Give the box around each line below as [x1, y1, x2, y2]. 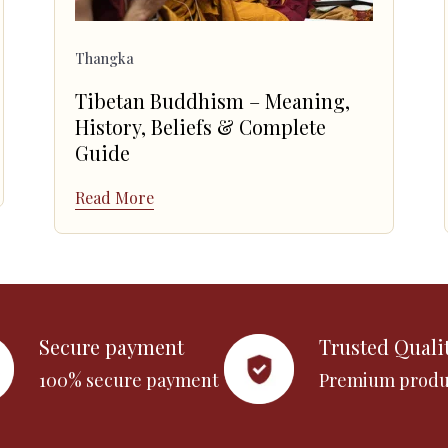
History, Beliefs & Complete [75, 114, 326, 141]
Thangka [75, 49, 134, 69]
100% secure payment [39, 368, 219, 393]
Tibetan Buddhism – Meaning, [75, 88, 350, 115]
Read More [75, 186, 154, 208]
